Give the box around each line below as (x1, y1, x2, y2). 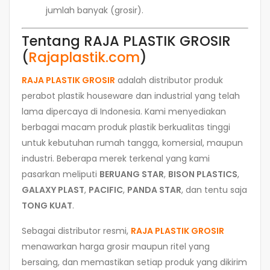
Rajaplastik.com (28, 47, 140, 67)
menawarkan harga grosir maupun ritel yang (22, 240, 210, 253)
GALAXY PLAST (22, 183, 84, 196)
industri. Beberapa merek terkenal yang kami (22, 152, 210, 165)
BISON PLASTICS (168, 168, 237, 180)
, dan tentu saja (181, 183, 247, 196)
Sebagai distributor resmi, (22, 224, 131, 237)
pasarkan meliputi (22, 168, 99, 180)
